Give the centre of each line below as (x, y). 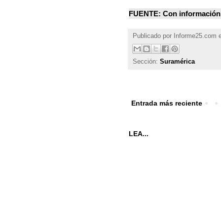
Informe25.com (195, 36)
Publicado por (153, 36)
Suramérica (177, 62)
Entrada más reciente (167, 103)
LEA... (139, 134)
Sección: (146, 62)
